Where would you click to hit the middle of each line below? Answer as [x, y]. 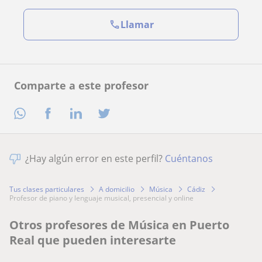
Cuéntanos [189, 158]
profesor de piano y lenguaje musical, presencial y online [104, 198]
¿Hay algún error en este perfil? [95, 158]
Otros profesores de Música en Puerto [119, 225]
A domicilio [117, 189]
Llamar [137, 25]
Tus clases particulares [47, 189]
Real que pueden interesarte [93, 240]
